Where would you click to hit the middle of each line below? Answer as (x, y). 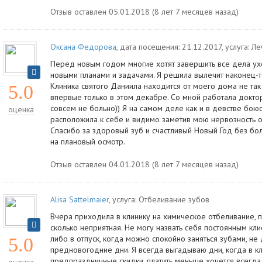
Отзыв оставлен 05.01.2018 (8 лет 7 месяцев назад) (144, 12)
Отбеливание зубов (174, 199)
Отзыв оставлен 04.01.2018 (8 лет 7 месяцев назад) (144, 164)
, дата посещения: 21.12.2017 (169, 47)
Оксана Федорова (83, 47)
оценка (21, 109)
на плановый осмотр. (88, 142)
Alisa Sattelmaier (80, 199)
